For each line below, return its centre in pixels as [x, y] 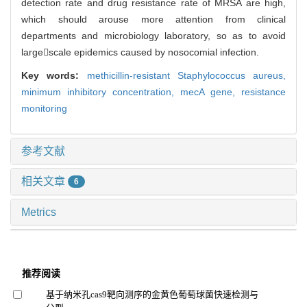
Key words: [54, 75]
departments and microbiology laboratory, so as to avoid [153, 35]
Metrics [39, 212]
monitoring [44, 108]
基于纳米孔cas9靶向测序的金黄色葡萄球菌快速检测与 [152, 295]
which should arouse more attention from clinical [153, 19]
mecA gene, [211, 91]
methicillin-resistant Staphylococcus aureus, [186, 75]
